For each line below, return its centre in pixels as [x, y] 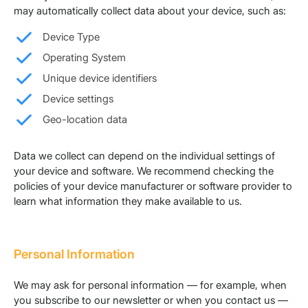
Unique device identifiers [100, 78]
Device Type [71, 37]
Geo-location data [85, 120]
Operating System [84, 58]
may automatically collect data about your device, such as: [150, 11]
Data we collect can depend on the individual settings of [144, 156]
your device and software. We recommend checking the [144, 171]
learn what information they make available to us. [128, 201]
